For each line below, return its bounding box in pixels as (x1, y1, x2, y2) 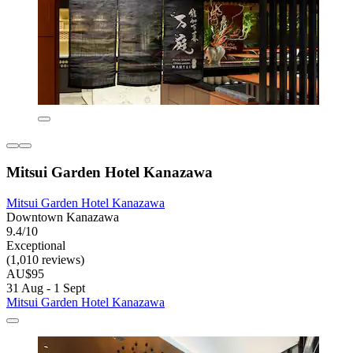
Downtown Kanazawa (6, 210, 119, 224)
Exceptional (6, 238, 65, 252)
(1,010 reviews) (6, 252, 84, 266)
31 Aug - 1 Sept (6, 281, 85, 295)
